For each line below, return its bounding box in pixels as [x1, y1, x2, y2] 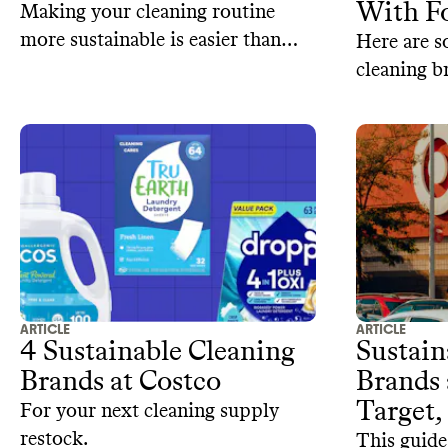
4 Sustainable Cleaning [20, 338, 295, 367]
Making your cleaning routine [20, 2, 275, 23]
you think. [20, 58, 108, 79]
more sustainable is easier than [20, 30, 281, 51]
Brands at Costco [20, 368, 221, 397]
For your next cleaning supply [20, 401, 279, 422]
